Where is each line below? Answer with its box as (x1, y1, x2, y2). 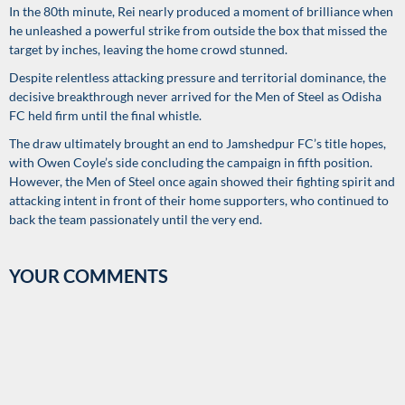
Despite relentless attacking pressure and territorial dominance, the (9, 70, 386, 85)
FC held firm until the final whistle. (9, 108, 202, 123)
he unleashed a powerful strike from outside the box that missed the (9, 23, 387, 38)
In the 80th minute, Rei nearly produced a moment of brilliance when (9, 4, 393, 19)
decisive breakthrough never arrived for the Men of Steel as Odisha (9, 89, 381, 104)
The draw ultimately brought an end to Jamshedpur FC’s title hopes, (9, 136, 386, 151)
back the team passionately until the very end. (9, 212, 262, 227)
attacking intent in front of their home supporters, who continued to (9, 193, 389, 208)
